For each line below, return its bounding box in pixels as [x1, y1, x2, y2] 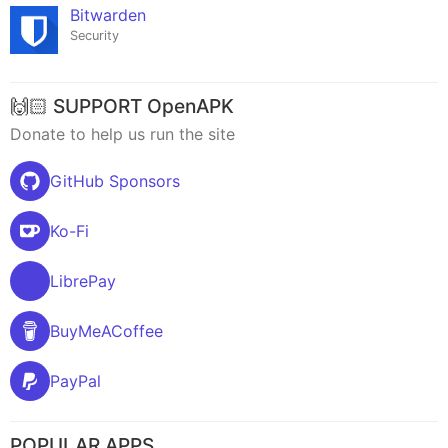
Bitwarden [70, 5, 146, 26]
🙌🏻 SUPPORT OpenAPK [10, 94, 234, 119]
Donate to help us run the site [10, 124, 235, 145]
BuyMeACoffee [50, 321, 163, 342]
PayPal [50, 371, 101, 392]
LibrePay [50, 271, 116, 292]
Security [70, 28, 119, 44]
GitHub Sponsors [50, 171, 180, 192]
